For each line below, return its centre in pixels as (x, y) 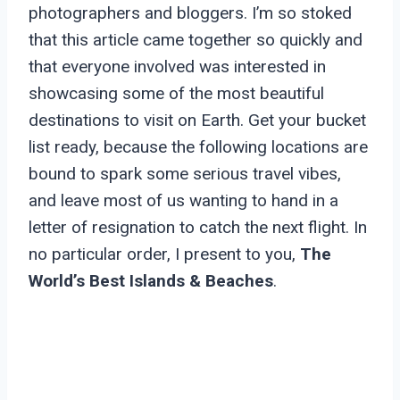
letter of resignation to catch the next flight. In (198, 228)
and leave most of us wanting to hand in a (183, 201)
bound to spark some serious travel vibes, (185, 174)
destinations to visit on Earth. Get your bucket (197, 121)
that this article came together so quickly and (196, 40)
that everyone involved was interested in (177, 67)
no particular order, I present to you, (164, 254)
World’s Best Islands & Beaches (151, 281)
